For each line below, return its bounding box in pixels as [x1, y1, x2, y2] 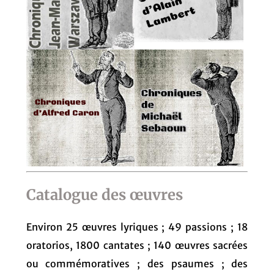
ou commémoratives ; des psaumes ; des [26, 257, 248, 270]
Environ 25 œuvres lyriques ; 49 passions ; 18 [26, 220, 248, 233]
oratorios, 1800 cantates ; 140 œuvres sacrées [26, 239, 248, 251]
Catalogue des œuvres [26, 185, 183, 204]
